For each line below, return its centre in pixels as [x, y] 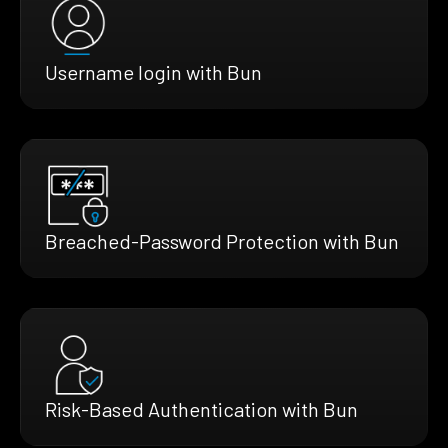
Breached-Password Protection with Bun [222, 240]
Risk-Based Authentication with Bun [201, 408]
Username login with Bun [153, 71]
